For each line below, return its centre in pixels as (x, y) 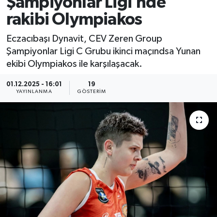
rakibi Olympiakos (74, 20)
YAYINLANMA (34, 92)
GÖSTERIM (92, 92)
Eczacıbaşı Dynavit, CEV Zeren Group (84, 39)
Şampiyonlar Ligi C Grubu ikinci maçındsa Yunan (103, 51)
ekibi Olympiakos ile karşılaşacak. (74, 64)
